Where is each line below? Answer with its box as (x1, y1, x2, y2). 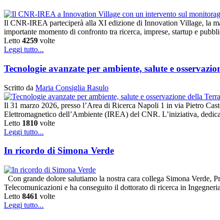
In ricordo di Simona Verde (4, 145, 114, 156)
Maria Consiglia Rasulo (35, 83, 109, 92)
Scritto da (4, 83, 35, 92)
